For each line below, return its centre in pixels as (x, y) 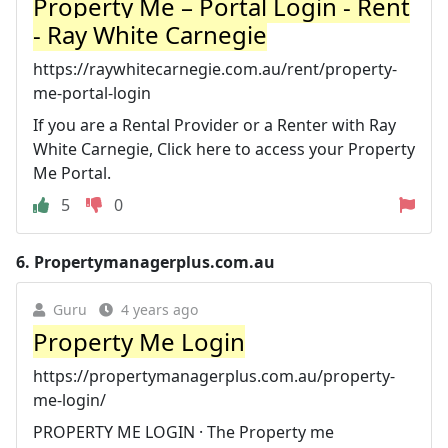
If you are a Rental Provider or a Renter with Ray (214, 124)
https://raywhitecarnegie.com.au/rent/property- (215, 68)
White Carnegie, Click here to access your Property (224, 148)
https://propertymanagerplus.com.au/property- (214, 375)
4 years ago (159, 309)
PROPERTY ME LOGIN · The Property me (183, 431)
